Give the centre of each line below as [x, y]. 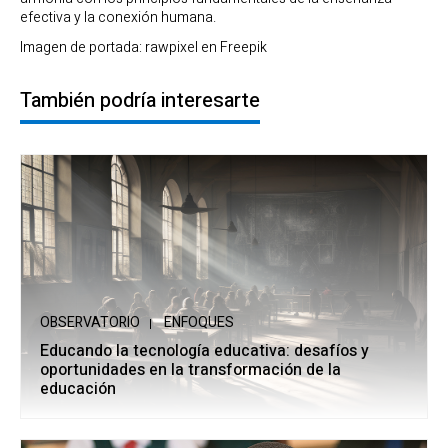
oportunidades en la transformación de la [190, 370]
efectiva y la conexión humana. [118, 18]
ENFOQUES [199, 323]
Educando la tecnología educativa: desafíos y [204, 351]
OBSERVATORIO [90, 323]
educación [78, 389]
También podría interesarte [140, 101]
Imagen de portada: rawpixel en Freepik [143, 48]
